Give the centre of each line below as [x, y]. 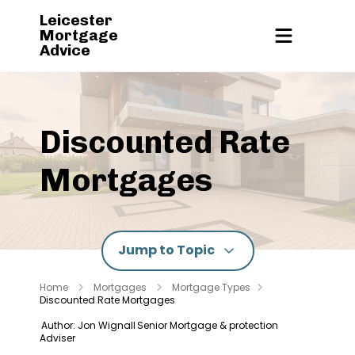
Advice [65, 50]
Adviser [57, 338]
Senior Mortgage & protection [208, 325]
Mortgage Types [211, 287]
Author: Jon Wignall [88, 325]
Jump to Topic [166, 250]
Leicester [76, 20]
